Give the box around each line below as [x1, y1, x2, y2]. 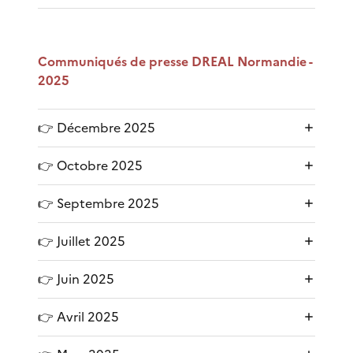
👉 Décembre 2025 [38, 117, 155, 137]
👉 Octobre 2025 [38, 155, 143, 175]
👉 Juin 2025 [38, 269, 114, 288]
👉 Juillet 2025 [38, 231, 125, 251]
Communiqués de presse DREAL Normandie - [38, 51, 312, 71]
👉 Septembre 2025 [38, 193, 159, 213]
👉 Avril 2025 [38, 307, 119, 326]
